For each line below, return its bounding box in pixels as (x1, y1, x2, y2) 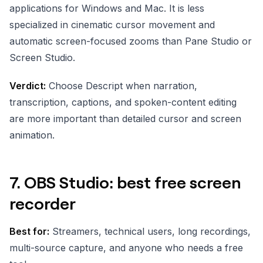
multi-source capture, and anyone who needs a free (9, 241, 243, 254)
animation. (9, 129, 55, 141)
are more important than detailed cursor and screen (9, 112, 241, 124)
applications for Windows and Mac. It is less (9, 2, 204, 14)
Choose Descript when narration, (46, 79, 197, 92)
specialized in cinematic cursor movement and (9, 18, 215, 31)
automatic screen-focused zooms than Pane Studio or (9, 35, 252, 47)
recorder (9, 193, 76, 213)
